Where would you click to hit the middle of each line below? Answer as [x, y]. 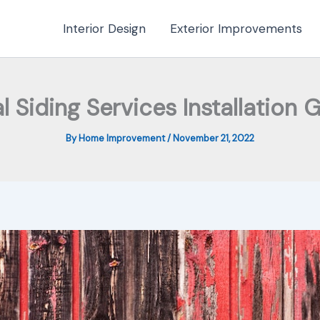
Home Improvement [123, 138]
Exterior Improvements [236, 29]
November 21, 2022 [214, 138]
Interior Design [104, 29]
